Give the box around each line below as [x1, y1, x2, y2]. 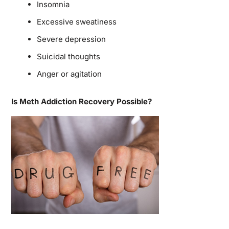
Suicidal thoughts [36, 51, 100, 61]
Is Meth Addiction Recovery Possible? [11, 96, 152, 106]
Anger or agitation [36, 68, 102, 79]
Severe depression [36, 34, 106, 44]
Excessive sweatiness [36, 16, 117, 27]
